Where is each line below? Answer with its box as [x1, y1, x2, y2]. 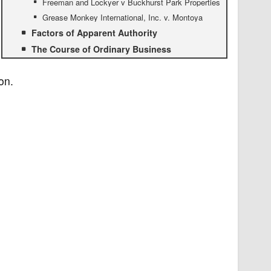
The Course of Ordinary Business [31, 43, 171, 56]
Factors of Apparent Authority [31, 27, 157, 39]
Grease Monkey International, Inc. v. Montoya [42, 11, 203, 24]
